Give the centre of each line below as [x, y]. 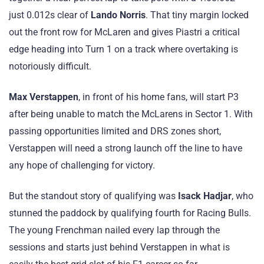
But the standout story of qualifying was [93, 196]
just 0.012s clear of [50, 15]
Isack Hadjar [205, 196]
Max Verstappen [44, 97]
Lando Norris [118, 15]
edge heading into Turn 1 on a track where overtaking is [123, 49]
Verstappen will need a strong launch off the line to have [126, 148]
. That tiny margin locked [197, 15]
